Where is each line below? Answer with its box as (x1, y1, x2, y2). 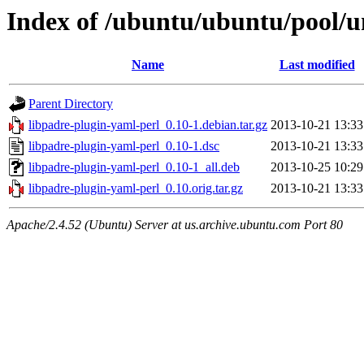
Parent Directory (28, 97, 113, 111)
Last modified (279, 58, 355, 72)
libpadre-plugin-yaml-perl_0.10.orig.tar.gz (28, 181, 243, 196)
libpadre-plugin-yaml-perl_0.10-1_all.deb (28, 160, 240, 175)
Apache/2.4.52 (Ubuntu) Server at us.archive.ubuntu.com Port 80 (6, 218, 343, 232)
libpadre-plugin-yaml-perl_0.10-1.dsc (28, 139, 219, 154)
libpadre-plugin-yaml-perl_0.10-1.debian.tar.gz (28, 118, 267, 132)
